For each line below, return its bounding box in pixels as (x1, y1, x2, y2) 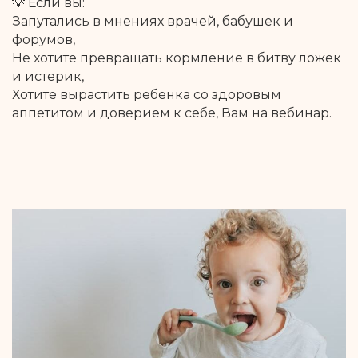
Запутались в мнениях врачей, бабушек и (12, 14, 293, 30)
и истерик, (12, 69, 84, 85)
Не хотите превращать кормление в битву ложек (12, 50, 341, 66)
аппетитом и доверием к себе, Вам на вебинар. (12, 105, 332, 121)
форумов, (12, 32, 75, 48)
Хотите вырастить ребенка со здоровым (12, 87, 281, 103)
